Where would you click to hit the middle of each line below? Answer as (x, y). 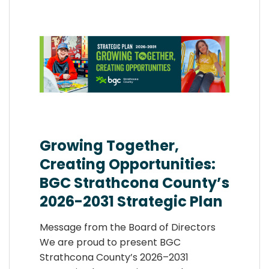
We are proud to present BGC (110, 243)
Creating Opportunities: (128, 165)
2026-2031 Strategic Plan (131, 202)
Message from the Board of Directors (128, 228)
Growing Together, (109, 146)
